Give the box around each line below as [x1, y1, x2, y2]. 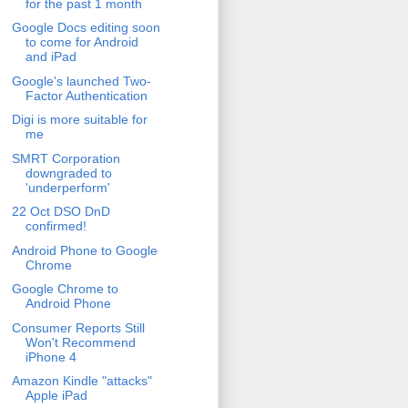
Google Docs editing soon [11, 20, 160, 36]
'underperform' [25, 179, 110, 195]
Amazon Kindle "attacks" [11, 373, 152, 389]
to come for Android [25, 35, 138, 50]
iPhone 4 [25, 349, 76, 364]
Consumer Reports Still [11, 320, 145, 335]
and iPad [25, 49, 76, 65]
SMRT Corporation [11, 150, 120, 166]
